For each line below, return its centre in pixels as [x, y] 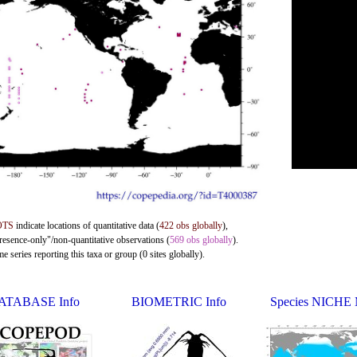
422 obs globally [191, 226]
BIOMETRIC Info [178, 302]
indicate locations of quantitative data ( [86, 226]
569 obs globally [201, 240]
